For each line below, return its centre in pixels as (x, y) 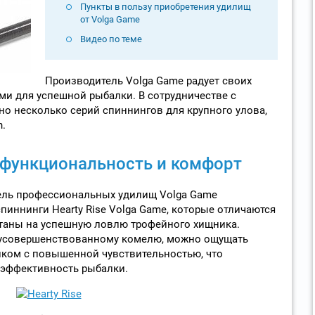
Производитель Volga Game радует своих (148, 81)
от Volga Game (110, 19)
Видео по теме (111, 39)
